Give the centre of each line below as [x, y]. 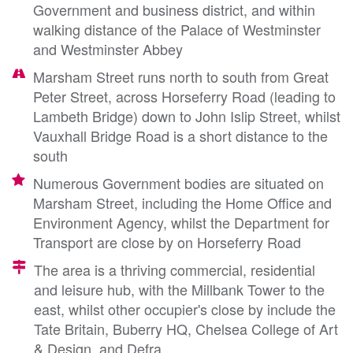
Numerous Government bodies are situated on [178, 182]
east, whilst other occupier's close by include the [185, 308]
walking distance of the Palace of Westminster [177, 29]
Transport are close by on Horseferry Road [167, 242]
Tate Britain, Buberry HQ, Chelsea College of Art [186, 328]
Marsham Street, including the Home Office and [182, 202]
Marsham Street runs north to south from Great [181, 76]
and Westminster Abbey [108, 48]
